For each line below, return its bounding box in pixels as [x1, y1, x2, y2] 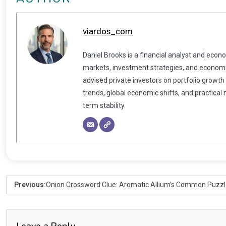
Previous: [14, 180, 46, 189]
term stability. [83, 101, 126, 109]
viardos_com [83, 26, 133, 36]
